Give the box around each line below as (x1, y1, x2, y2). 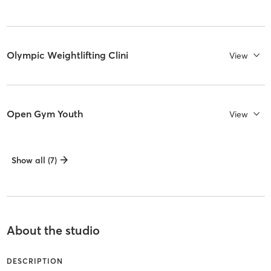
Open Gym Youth (6, 108, 83, 120)
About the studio (6, 223, 100, 238)
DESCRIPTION (6, 256, 63, 266)
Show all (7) (11, 155, 57, 166)
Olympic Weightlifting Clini (6, 49, 128, 62)
